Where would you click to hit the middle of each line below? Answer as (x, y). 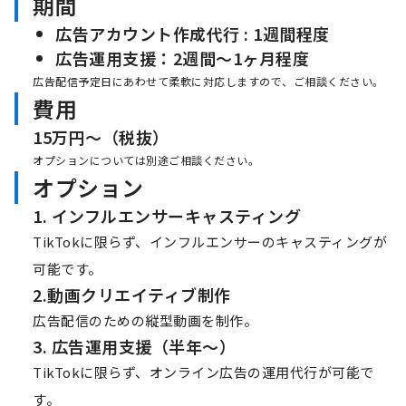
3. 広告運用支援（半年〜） (134, 347)
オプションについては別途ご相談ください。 (146, 160)
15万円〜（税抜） (101, 137)
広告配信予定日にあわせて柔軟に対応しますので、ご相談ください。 (208, 82)
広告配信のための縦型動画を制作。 (145, 321)
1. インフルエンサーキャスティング (167, 216)
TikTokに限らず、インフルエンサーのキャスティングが (210, 242)
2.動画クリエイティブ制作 (132, 295)
